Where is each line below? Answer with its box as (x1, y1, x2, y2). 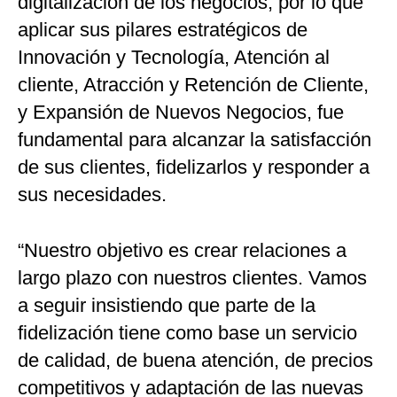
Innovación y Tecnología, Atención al (18, 46, 330, 68)
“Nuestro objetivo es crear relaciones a (18, 239, 346, 261)
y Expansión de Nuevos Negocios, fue (18, 101, 344, 123)
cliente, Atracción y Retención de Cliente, (18, 74, 369, 96)
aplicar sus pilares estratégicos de (18, 19, 307, 41)
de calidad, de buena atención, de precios (18, 349, 373, 371)
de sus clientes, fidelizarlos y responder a (18, 156, 370, 178)
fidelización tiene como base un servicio (18, 322, 357, 344)
